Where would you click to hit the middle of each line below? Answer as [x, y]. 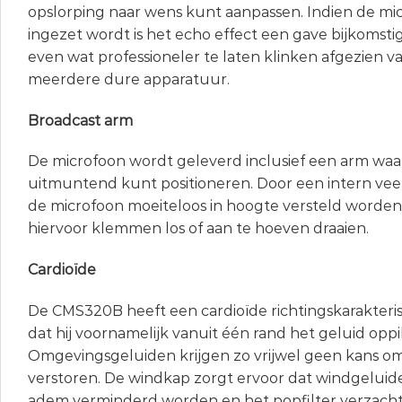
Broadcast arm [80, 120]
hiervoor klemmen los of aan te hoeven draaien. [198, 229]
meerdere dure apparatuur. [129, 79]
